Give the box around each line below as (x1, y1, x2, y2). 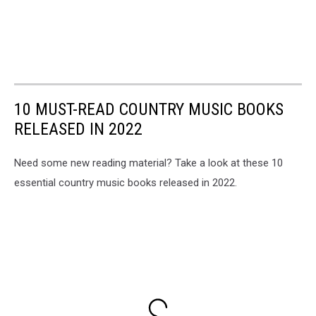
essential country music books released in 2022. (14, 176, 237, 189)
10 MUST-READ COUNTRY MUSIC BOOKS (14, 99, 284, 119)
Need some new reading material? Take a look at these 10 (14, 156, 283, 169)
